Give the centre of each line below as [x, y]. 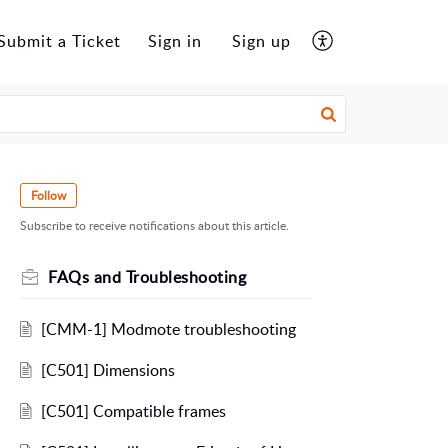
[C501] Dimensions [107, 370]
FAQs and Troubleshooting [147, 277]
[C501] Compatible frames [133, 411]
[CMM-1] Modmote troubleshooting [168, 329]
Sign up [261, 41]
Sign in [175, 41]
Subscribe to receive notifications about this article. [154, 226]
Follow [48, 195]
